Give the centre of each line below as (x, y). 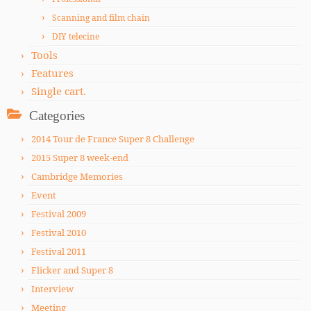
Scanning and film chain (101, 17)
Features (52, 73)
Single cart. (59, 91)
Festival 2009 (59, 213)
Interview (52, 288)
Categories (57, 115)
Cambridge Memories (77, 176)
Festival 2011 (59, 251)
